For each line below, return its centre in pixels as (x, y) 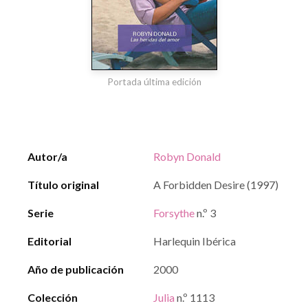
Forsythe (174, 213)
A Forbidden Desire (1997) (216, 185)
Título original (63, 185)
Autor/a (47, 156)
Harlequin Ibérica (195, 241)
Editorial (49, 241)
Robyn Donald (187, 156)
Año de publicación (76, 269)
